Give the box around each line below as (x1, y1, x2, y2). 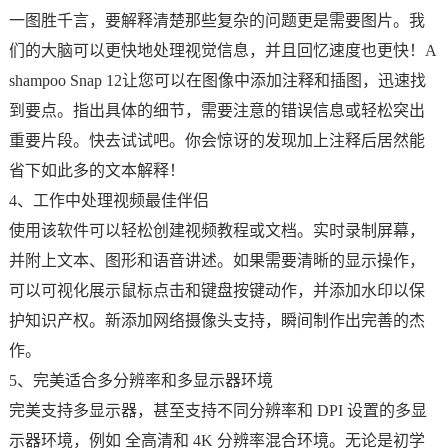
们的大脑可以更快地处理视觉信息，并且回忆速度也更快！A (8, 42, 437, 59)
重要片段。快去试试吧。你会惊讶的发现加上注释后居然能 (8, 132, 425, 149)
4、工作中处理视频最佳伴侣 (8, 192, 209, 209)
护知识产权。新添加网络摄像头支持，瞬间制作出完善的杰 (8, 312, 425, 329)
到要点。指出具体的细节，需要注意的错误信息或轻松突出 (8, 102, 425, 119)
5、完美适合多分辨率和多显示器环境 (8, 372, 273, 389)
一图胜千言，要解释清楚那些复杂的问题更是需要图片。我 (8, 12, 425, 29)
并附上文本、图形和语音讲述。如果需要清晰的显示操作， (8, 252, 425, 269)
